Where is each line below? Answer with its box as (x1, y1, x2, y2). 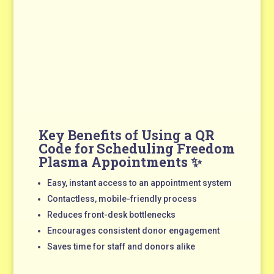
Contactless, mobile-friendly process (46, 193, 197, 204)
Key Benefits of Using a (38, 125, 195, 144)
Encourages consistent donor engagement (46, 225, 220, 235)
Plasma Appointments (38, 152, 188, 171)
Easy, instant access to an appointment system (46, 177, 232, 188)
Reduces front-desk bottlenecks (46, 209, 176, 220)
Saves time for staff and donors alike (46, 241, 195, 251)
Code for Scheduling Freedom (38, 139, 235, 157)
